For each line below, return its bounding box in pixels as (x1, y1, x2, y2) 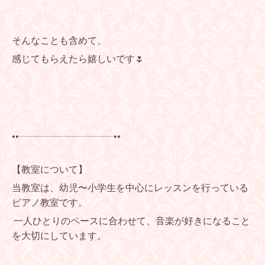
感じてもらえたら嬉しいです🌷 (12, 54, 144, 64)
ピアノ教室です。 (12, 198, 88, 208)
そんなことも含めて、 (12, 35, 106, 46)
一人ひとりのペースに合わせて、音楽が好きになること (14, 216, 250, 227)
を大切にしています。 (12, 231, 106, 241)
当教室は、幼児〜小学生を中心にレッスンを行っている (12, 183, 248, 193)
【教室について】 (12, 164, 88, 175)
